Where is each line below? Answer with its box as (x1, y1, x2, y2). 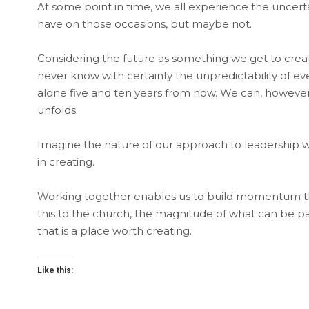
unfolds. (37, 103, 78, 117)
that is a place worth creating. (37, 223, 192, 237)
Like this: (37, 265, 73, 275)
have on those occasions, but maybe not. (37, 17, 252, 30)
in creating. (37, 154, 94, 168)
